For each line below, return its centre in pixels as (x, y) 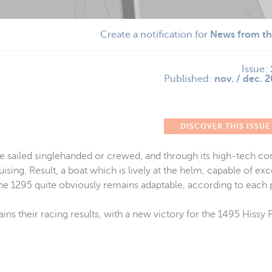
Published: (189, 79)
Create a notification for (155, 35)
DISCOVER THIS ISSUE (225, 126)
